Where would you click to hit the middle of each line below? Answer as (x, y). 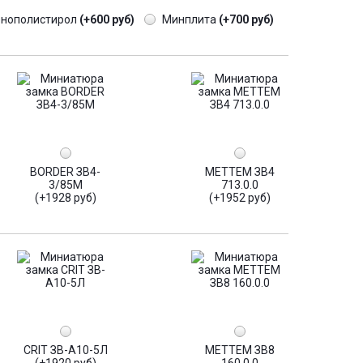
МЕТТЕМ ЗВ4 (239, 172)
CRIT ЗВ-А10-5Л (65, 350)
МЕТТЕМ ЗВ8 (239, 350)
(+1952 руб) (239, 198)
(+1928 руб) (65, 198)
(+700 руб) (246, 20)
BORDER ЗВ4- (66, 172)
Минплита (190, 20)
